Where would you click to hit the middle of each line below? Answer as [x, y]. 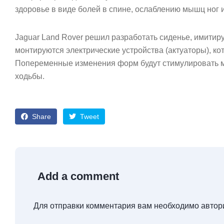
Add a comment [78, 176]
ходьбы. [30, 76]
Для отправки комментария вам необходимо [117, 206]
